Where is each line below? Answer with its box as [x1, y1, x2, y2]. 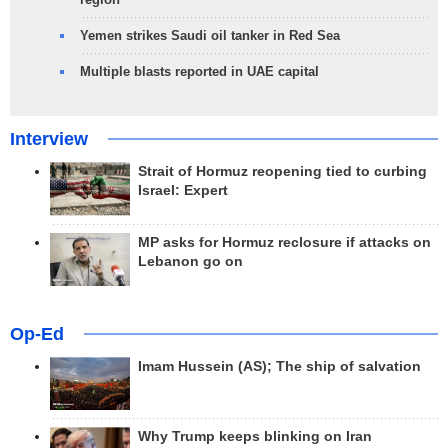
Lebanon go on [138, 253, 243, 269]
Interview [10, 129, 88, 150]
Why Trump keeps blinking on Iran [138, 429, 372, 445]
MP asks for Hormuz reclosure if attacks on [138, 234, 431, 250]
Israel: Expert [138, 183, 228, 199]
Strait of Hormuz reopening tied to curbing [138, 164, 427, 180]
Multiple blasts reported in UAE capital [80, 64, 319, 80]
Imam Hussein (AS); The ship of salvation [138, 358, 421, 374]
